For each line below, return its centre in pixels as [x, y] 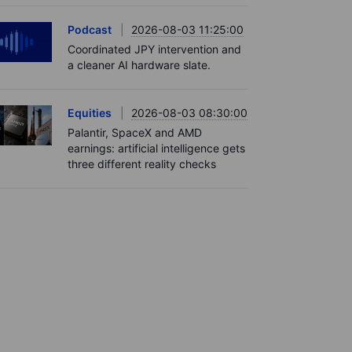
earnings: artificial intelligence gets [156, 148]
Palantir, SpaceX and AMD [135, 132]
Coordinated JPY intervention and [154, 49]
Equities [90, 113]
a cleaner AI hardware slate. [139, 65]
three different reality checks [142, 164]
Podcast [90, 29]
